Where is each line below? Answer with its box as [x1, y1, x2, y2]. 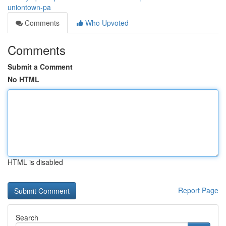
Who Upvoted [83, 18, 129, 28]
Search [16, 212, 38, 222]
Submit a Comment [8, 62, 73, 72]
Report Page [178, 185, 218, 195]
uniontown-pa [8, 2, 51, 12]
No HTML [8, 74, 39, 84]
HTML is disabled [8, 157, 63, 167]
